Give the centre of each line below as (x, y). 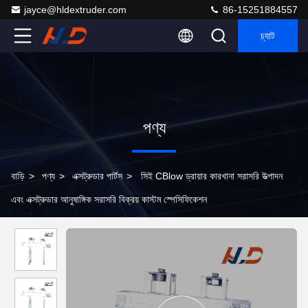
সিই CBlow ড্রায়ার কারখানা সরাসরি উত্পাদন (212, 176)
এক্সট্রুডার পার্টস (97, 176)
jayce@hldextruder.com (75, 10)
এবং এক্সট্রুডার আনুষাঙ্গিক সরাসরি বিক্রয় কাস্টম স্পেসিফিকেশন (109, 199)
